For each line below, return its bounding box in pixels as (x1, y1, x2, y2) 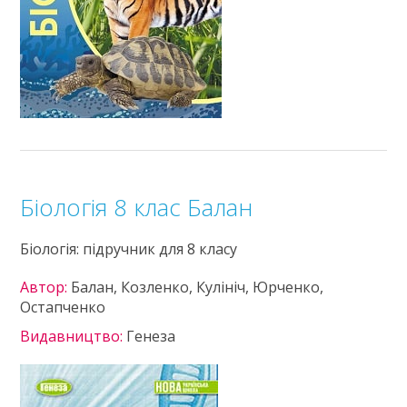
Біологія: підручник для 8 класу (20, 239, 238, 259)
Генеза (126, 326, 176, 346)
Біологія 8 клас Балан (20, 191, 253, 223)
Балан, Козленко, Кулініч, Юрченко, (71, 277, 324, 297)
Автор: (20, 277, 72, 297)
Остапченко (20, 297, 106, 317)
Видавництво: (20, 326, 127, 346)
